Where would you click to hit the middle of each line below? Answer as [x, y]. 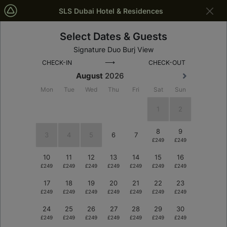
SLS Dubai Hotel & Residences [111, 11]
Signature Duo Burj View [113, 49]
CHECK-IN [57, 63]
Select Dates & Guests [113, 36]
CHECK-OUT [167, 63]
